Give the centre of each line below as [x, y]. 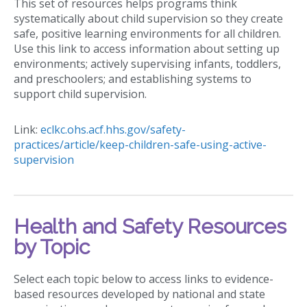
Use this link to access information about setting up [147, 48]
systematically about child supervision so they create [148, 18]
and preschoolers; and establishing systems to [133, 78]
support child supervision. [80, 94]
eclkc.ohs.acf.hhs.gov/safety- [113, 129]
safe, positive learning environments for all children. [147, 33]
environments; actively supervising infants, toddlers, [147, 63]
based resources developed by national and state [139, 294]
